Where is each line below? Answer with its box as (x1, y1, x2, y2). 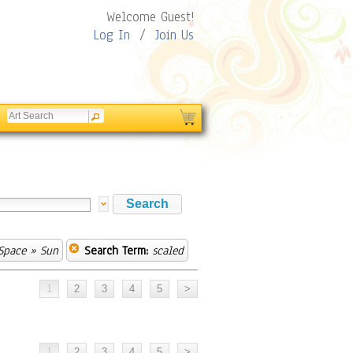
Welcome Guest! (106, 8, 194, 26)
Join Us (155, 26, 194, 44)
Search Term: (84, 243, 148, 258)
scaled (152, 243, 184, 258)
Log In (93, 26, 130, 44)
